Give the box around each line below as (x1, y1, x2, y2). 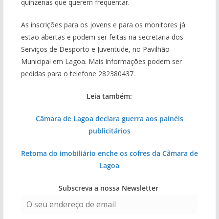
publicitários (88, 126, 131, 135)
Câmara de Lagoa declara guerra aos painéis (35, 113, 183, 123)
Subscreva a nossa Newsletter (58, 183, 160, 193)
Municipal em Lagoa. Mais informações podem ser (21, 56, 182, 66)
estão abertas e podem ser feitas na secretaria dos (21, 32, 183, 42)
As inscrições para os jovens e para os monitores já (21, 20, 185, 29)
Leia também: (87, 91, 132, 101)
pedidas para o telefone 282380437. (21, 68, 135, 78)
